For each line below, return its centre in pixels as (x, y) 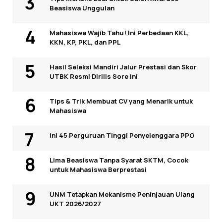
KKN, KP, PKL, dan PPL (85, 42)
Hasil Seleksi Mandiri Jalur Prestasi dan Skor (123, 67)
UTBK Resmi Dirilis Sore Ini (94, 77)
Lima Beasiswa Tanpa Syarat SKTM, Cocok (119, 160)
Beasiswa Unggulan (82, 8)
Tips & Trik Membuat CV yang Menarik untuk (121, 101)
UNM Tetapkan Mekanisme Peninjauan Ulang (122, 194)
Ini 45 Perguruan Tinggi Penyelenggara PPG (122, 136)
